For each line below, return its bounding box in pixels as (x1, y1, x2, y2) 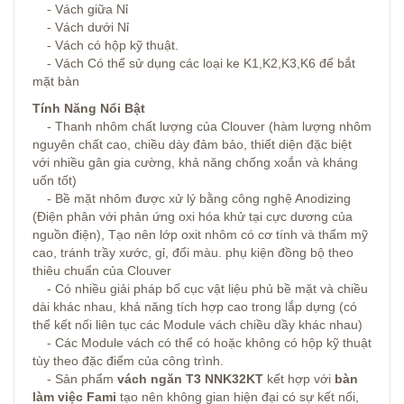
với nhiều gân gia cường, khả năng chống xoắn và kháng (32, 155, 358, 170)
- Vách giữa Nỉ (32, 2, 128, 16)
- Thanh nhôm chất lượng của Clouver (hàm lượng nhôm (32, 119, 372, 133)
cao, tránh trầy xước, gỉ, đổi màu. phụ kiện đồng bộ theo (32, 245, 353, 260)
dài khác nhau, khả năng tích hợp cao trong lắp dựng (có (32, 299, 357, 314)
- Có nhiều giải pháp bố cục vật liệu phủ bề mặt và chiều (32, 281, 368, 296)
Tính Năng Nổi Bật (32, 101, 145, 115)
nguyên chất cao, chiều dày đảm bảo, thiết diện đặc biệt (32, 137, 352, 151)
